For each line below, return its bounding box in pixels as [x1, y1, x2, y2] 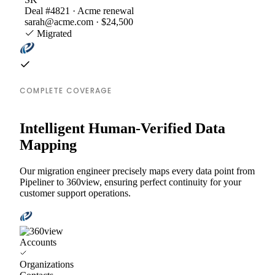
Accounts [20, 236, 56, 247]
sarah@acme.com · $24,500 [25, 16, 133, 27]
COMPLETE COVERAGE [20, 85, 112, 96]
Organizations [20, 258, 74, 269]
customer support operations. [20, 187, 131, 198]
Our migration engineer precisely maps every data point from [20, 165, 255, 176]
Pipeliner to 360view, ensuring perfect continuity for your [20, 176, 241, 187]
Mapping [20, 136, 77, 153]
